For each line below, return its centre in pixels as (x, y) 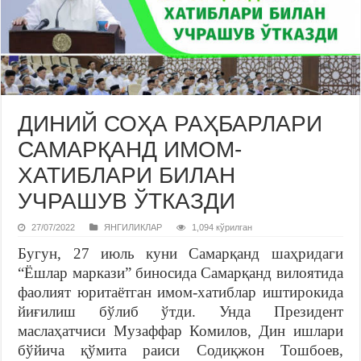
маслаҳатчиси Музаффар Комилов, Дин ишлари (180, 330)
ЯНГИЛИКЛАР (133, 227)
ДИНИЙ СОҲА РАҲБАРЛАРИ (170, 123)
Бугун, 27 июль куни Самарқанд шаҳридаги (180, 253)
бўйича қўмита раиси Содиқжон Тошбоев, (180, 350)
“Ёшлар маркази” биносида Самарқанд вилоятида (180, 272)
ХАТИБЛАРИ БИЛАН (127, 175)
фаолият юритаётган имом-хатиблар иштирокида (180, 292)
